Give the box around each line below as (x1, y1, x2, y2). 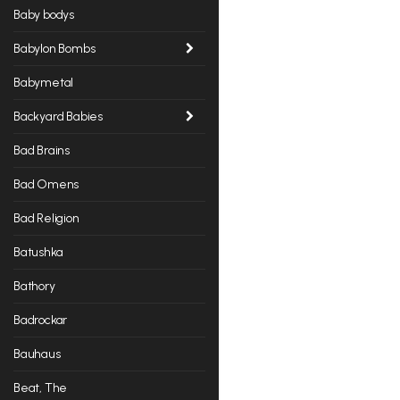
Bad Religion (13, 210, 79, 226)
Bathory (13, 278, 55, 294)
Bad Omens (13, 176, 79, 192)
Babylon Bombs (13, 40, 96, 56)
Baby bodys (13, 6, 74, 22)
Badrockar (13, 312, 68, 328)
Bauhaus (13, 346, 61, 362)
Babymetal (13, 74, 74, 90)
